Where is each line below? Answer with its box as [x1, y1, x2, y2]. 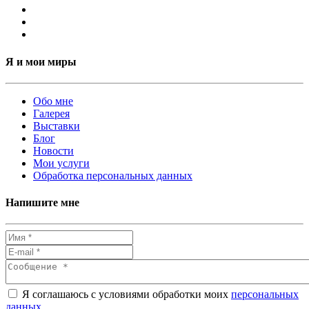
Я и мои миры [6, 55, 77, 68]
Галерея [33, 107, 70, 119]
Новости [33, 144, 74, 157]
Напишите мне [6, 197, 79, 209]
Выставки [33, 119, 80, 132]
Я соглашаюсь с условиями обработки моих [19, 288, 231, 301]
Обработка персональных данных [33, 169, 192, 181]
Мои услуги [33, 157, 90, 169]
